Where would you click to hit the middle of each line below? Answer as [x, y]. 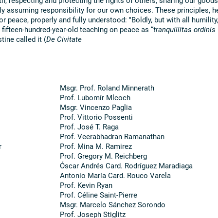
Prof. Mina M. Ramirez [96, 146]
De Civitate [64, 39]
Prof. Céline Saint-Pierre [99, 194]
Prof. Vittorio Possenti [97, 117]
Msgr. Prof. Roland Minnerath [107, 87]
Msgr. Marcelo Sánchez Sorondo [113, 204]
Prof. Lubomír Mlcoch [95, 97]
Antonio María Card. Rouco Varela [116, 175]
